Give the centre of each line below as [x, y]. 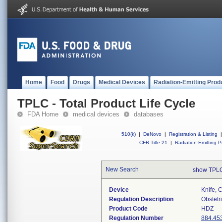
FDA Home [43, 114]
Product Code [128, 209]
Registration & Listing [193, 134]
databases [149, 114]
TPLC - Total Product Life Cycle [106, 103]
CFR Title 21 [153, 142]
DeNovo [152, 134]
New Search [122, 169]
